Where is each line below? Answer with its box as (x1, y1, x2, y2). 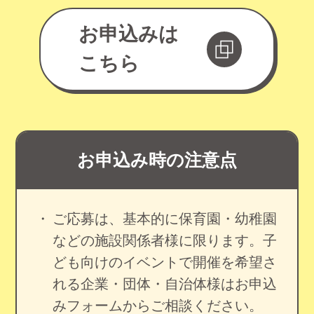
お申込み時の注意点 (77, 150, 237, 170)
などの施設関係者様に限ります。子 (52, 232, 277, 248)
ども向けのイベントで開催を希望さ (52, 254, 277, 270)
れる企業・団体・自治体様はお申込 (52, 275, 277, 292)
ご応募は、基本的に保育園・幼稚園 (52, 210, 277, 226)
